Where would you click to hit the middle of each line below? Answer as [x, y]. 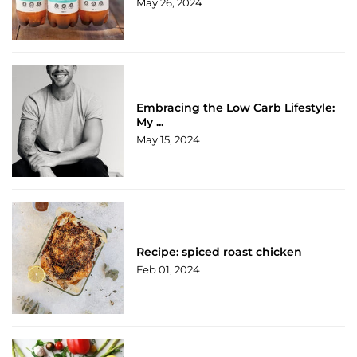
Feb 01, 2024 [169, 269]
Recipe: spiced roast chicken [220, 251]
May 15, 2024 [169, 139]
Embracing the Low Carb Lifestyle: [236, 107]
